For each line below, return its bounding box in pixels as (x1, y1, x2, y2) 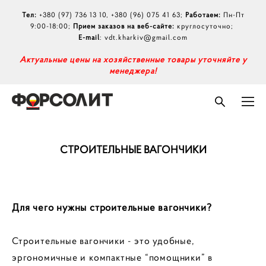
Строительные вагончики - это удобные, (12, 235, 195, 246)
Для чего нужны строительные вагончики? (12, 201, 212, 214)
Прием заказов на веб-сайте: (73, 21, 175, 30)
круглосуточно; (175, 21, 236, 30)
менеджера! (109, 65, 157, 76)
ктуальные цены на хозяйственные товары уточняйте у (26, 54, 247, 65)
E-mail (78, 33, 100, 42)
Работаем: (185, 10, 221, 19)
